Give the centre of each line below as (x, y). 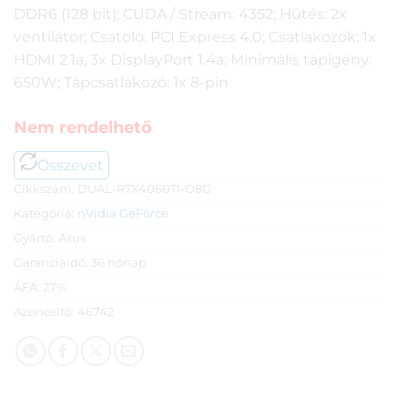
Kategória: (46, 214)
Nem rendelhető (83, 128)
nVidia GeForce (123, 214)
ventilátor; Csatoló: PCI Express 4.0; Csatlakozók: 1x (195, 37)
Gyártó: (36, 239)
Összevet (71, 166)
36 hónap (119, 263)
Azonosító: (46, 312)
